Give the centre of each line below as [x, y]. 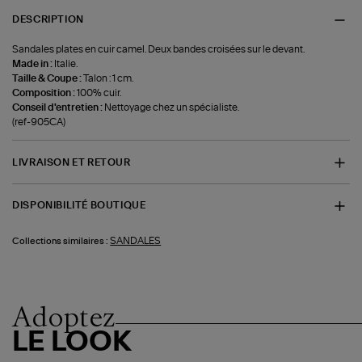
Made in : [34, 64]
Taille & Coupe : [48, 79]
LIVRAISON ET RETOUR [72, 162]
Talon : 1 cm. [109, 79]
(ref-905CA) [39, 122]
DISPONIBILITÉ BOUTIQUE [79, 206]
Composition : [45, 93]
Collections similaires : [61, 241]
